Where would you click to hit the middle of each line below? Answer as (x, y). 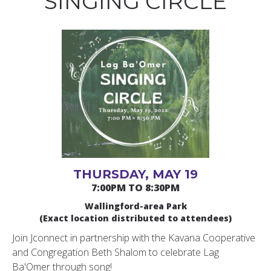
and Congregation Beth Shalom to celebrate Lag (116, 253)
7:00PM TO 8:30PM (135, 188)
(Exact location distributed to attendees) (135, 218)
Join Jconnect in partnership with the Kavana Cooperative (134, 238)
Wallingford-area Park (135, 206)
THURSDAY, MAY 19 (135, 175)
